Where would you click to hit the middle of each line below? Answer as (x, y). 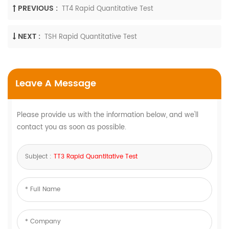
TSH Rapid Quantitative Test (91, 37)
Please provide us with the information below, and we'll (108, 115)
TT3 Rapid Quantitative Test (96, 156)
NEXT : (29, 36)
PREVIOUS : (38, 8)
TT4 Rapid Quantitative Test (108, 9)
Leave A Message (56, 83)
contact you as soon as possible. (72, 127)
